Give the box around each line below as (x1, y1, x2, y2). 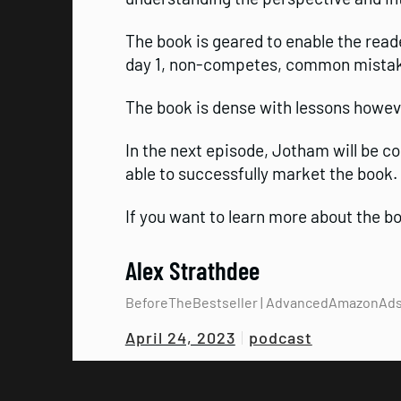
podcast (248, 327, 312, 347)
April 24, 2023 (124, 328, 235, 348)
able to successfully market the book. (124, 163, 397, 184)
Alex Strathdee (124, 254, 260, 286)
